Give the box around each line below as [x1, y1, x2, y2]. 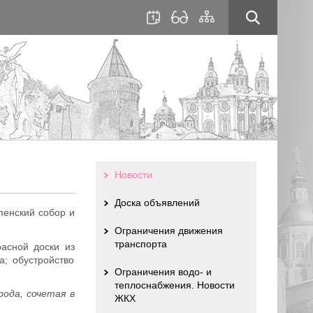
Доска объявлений [114, 197, 200, 208]
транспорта [114, 238, 167, 249]
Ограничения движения [114, 225, 223, 236]
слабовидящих [170, 34, 229, 43]
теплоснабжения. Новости [114, 279, 235, 291]
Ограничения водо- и [114, 266, 212, 277]
